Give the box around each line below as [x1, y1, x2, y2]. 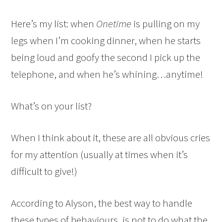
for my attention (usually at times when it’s [11, 148, 188, 162]
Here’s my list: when [11, 17, 97, 31]
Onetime [96, 17, 132, 31]
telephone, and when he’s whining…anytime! [11, 67, 204, 81]
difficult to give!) [11, 165, 78, 178]
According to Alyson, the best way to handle [11, 196, 193, 210]
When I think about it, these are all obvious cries [11, 131, 211, 145]
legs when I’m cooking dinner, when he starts [11, 34, 201, 48]
